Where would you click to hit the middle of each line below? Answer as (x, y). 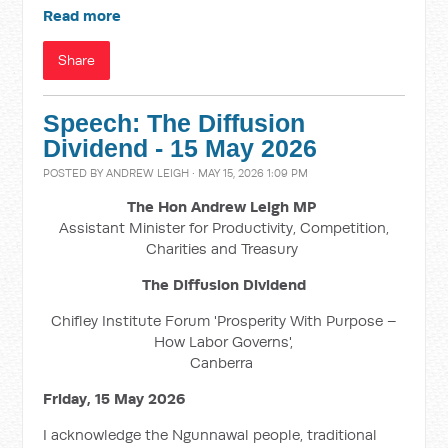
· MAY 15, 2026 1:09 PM (249, 173)
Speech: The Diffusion (174, 123)
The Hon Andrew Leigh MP (224, 206)
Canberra (224, 362)
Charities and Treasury (223, 248)
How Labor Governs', (224, 341)
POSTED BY (75, 173)
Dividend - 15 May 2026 (180, 148)
